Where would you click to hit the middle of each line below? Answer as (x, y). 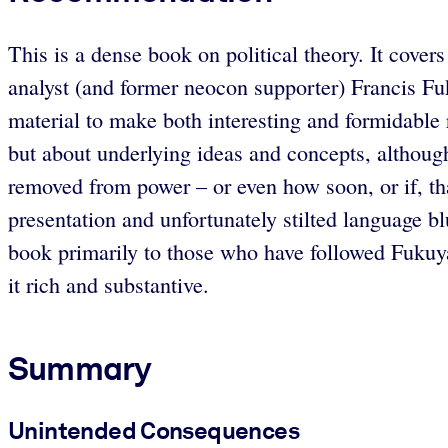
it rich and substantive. (108, 285)
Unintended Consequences (153, 430)
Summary (80, 368)
